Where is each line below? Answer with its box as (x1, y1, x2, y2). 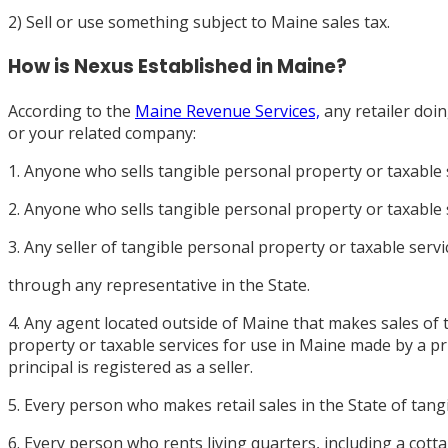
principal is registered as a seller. (8, 355, 253, 378)
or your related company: (8, 121, 196, 144)
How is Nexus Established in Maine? (8, 53, 347, 81)
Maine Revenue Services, (135, 99, 320, 122)
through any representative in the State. (8, 273, 310, 296)
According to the (8, 99, 135, 122)
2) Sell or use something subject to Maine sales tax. (8, 11, 390, 34)
